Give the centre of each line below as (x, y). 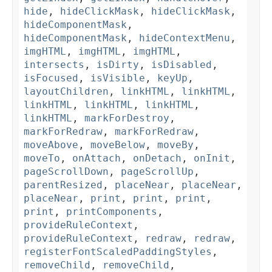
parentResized (63, 185)
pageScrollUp (157, 172)
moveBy (175, 145)
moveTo (42, 158)
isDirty (118, 65)
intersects (54, 65)
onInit (212, 158)
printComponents (112, 212)
